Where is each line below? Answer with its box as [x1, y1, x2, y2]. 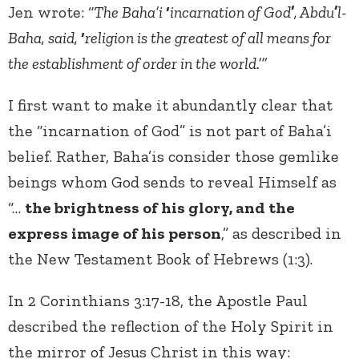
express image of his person [8, 224, 221, 244]
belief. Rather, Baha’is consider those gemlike [8, 147, 339, 167]
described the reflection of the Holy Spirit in [8, 317, 333, 337]
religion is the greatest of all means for [85, 28, 331, 48]
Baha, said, [8, 28, 81, 48]
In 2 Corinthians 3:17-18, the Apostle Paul [8, 291, 308, 311]
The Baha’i [94, 2, 166, 22]
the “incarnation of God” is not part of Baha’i [8, 121, 332, 141]
